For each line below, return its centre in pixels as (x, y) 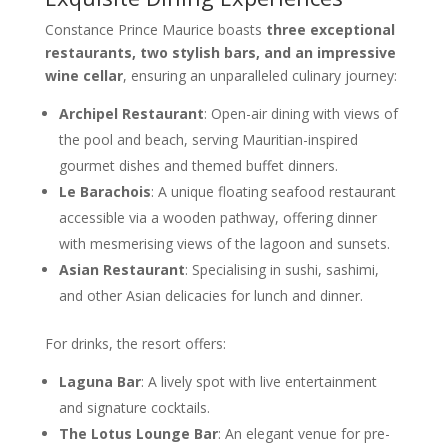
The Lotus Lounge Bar (138, 433)
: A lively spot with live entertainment (258, 381)
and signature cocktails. (134, 407)
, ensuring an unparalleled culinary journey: (259, 75)
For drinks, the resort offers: (135, 343)
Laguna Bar (99, 381)
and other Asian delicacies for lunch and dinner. (210, 295)
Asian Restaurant (121, 269)
